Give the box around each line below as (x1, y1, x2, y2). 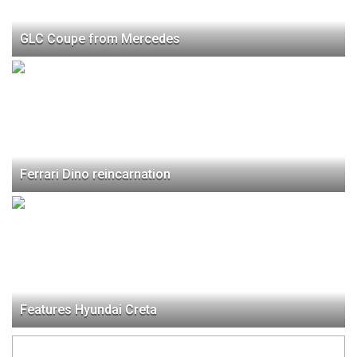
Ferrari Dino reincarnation (20, 166, 171, 182)
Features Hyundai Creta (20, 301, 157, 317)
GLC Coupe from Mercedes (20, 30, 180, 46)
